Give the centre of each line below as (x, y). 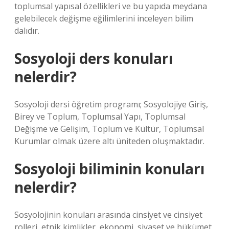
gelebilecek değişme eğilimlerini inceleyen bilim (104, 18)
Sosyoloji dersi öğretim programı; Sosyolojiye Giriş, (111, 104)
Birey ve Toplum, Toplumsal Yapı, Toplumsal (100, 117)
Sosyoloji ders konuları (94, 58)
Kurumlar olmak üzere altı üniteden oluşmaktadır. (109, 141)
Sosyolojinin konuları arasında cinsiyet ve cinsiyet (108, 215)
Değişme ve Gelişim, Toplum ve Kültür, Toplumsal (109, 129)
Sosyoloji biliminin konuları (109, 169)
